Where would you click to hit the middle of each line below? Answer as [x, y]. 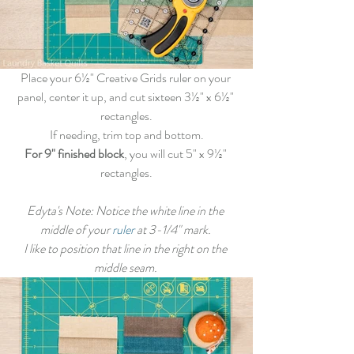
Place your [47, 78]
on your [212, 78]
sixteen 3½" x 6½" [190, 97]
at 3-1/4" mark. [173, 230]
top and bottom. [163, 135]
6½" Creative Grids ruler [132, 78]
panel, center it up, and [73, 97]
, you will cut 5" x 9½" [176, 154]
